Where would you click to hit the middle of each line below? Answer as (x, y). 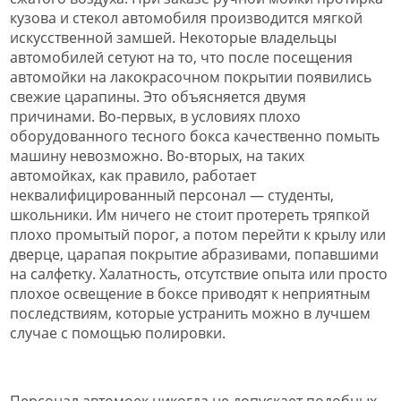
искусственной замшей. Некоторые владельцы (173, 37)
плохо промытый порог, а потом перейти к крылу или (198, 234)
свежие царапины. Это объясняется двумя (158, 96)
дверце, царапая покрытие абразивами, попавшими (194, 254)
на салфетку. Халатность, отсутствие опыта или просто (199, 273)
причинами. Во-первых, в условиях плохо (155, 116)
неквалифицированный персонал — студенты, (172, 195)
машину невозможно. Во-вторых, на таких (157, 155)
